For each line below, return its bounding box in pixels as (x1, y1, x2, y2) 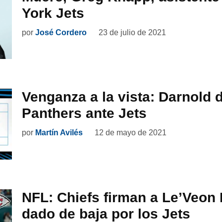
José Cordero (35, 28, 87, 37)
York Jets (22, 5, 84, 21)
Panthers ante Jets (22, 106, 147, 121)
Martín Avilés (35, 128, 83, 137)
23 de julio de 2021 (99, 28, 166, 37)
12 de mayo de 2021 (95, 128, 166, 137)
